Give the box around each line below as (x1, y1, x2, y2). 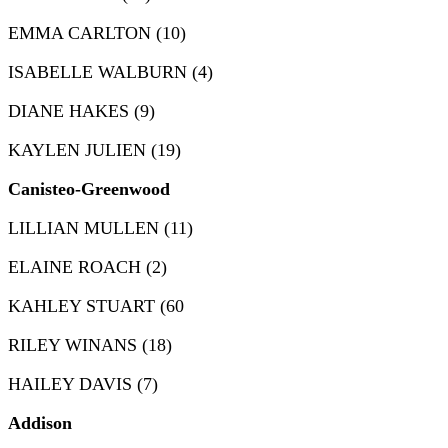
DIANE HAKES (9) (8, 101, 155, 122)
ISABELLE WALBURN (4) (8, 62, 213, 83)
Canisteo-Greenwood (8, 179, 170, 200)
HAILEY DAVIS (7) (8, 374, 158, 395)
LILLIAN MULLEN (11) (8, 218, 193, 239)
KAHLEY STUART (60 (8, 296, 184, 317)
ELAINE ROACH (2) (8, 257, 167, 278)
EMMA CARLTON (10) (8, 23, 186, 44)
